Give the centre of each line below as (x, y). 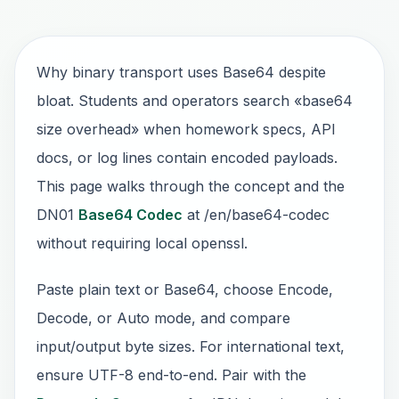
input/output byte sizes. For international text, (191, 346)
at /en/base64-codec (256, 215)
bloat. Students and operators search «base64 (195, 101)
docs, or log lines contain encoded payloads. (187, 158)
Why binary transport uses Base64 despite (181, 72)
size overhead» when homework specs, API (186, 129)
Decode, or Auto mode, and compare (163, 318)
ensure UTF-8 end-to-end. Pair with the (171, 375)
